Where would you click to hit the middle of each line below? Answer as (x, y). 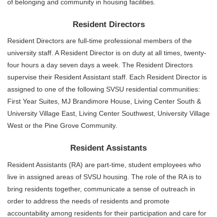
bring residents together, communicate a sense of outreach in (101, 189)
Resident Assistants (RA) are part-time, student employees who (104, 164)
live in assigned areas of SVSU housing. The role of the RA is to (104, 177)
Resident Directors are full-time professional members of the (100, 41)
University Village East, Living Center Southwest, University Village (108, 114)
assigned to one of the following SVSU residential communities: (104, 89)
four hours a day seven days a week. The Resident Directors (100, 65)
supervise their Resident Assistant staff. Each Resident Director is (107, 77)
